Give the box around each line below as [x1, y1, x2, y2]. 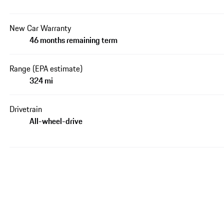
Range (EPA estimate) [9, 62, 83, 74]
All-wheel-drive [29, 114, 83, 127]
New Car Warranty [9, 21, 71, 34]
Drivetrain [9, 102, 42, 115]
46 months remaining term [29, 33, 118, 46]
